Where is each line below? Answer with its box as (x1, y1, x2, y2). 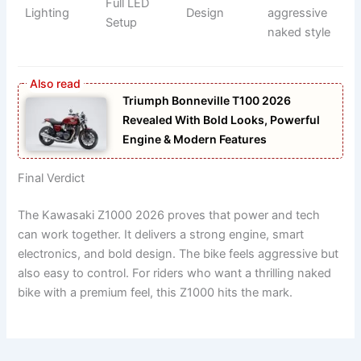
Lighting (24, 5, 69, 20)
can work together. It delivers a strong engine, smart (18, 227, 305, 243)
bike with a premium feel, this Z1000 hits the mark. (18, 285, 293, 301)
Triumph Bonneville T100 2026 (122, 93, 292, 107)
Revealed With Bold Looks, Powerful (122, 112, 321, 127)
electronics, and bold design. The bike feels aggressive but (18, 247, 339, 262)
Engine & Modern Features (122, 131, 268, 146)
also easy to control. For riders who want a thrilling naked (18, 266, 332, 281)
